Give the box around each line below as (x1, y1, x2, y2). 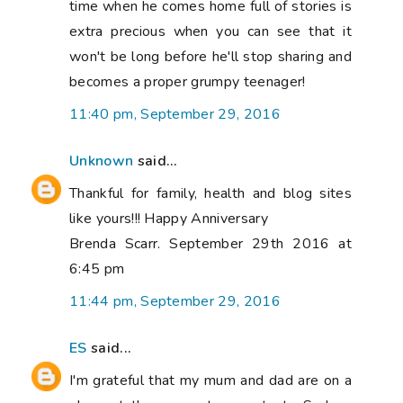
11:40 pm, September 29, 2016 (69, 104, 281, 125)
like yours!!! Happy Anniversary (69, 209, 268, 229)
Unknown (69, 151, 134, 172)
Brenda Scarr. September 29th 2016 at (69, 234, 352, 255)
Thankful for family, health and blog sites (69, 184, 352, 204)
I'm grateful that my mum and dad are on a (69, 371, 352, 391)
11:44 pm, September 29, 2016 (69, 291, 281, 312)
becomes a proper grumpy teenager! (69, 72, 306, 93)
